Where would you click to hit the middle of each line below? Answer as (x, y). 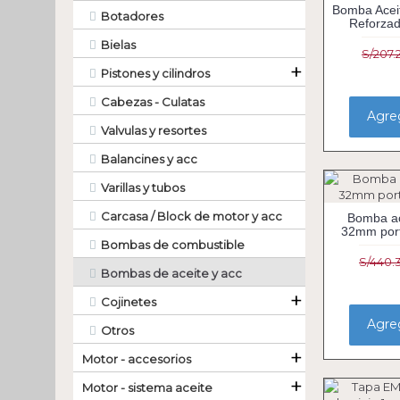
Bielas (118, 45)
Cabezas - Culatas (153, 102)
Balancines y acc (149, 159)
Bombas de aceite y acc (171, 273)
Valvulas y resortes (154, 130)
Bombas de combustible (173, 245)
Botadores (132, 16)
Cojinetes (129, 302)
